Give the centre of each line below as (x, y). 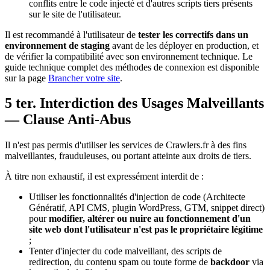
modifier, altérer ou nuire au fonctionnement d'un (150, 219)
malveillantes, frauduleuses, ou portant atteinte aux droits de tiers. (128, 156)
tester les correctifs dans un (193, 34)
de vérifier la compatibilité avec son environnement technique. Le (129, 56)
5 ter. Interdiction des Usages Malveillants (134, 103)
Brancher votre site (84, 78)
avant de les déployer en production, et (184, 45)
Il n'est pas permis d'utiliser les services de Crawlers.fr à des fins (126, 145)
